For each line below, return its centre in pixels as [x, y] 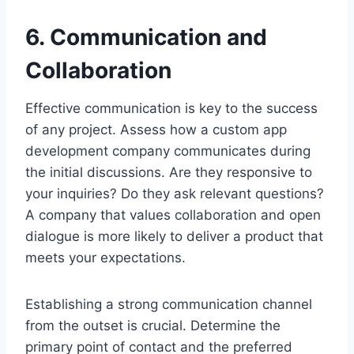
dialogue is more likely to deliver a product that [174, 236]
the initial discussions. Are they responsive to [169, 172]
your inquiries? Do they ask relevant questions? [175, 193]
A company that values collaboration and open [173, 215]
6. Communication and [146, 37]
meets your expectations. [105, 257]
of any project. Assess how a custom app [156, 129]
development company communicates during [168, 151]
